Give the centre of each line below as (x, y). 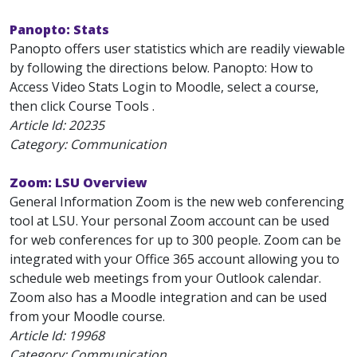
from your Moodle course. (87, 316)
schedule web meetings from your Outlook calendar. (165, 278)
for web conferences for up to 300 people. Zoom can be (175, 240)
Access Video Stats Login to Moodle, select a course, (164, 87)
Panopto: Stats (59, 29)
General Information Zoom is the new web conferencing (177, 202)
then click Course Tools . (82, 106)
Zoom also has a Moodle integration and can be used (168, 297)
